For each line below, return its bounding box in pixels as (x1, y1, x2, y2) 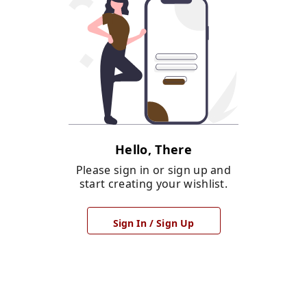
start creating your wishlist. (79, 176, 228, 192)
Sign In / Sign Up (112, 217, 195, 230)
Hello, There (114, 141, 193, 158)
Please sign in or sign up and (75, 162, 232, 178)
